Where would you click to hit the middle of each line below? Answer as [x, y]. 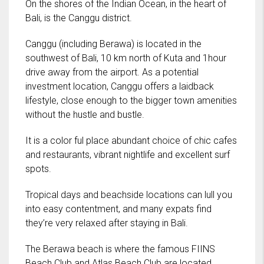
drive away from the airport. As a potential [112, 72]
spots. [38, 169]
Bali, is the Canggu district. [79, 18]
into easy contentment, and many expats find [118, 209]
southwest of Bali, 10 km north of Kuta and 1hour [126, 58]
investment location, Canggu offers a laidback [120, 86]
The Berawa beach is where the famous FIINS [120, 249]
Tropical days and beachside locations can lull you [129, 194]
